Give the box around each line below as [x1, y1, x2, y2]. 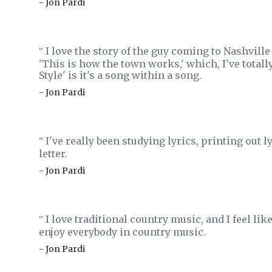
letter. [39, 148, 67, 160]
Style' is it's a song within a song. [39, 69, 202, 81]
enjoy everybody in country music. [39, 226, 206, 238]
